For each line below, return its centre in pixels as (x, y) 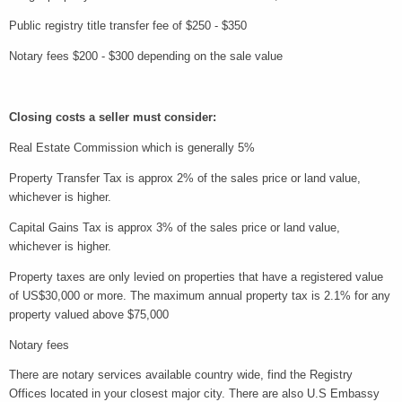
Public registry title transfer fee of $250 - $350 (128, 25)
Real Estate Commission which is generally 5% (132, 147)
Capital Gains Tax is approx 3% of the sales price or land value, (175, 227)
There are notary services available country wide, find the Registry (181, 375)
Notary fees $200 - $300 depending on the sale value (146, 56)
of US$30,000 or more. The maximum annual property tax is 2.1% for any (200, 295)
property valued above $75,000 (91, 314)
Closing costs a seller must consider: (114, 117)
